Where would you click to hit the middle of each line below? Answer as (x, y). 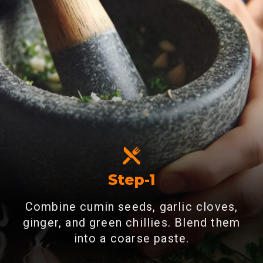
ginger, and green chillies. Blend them (131, 222)
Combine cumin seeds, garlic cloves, (131, 207)
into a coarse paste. (131, 238)
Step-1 (132, 179)
